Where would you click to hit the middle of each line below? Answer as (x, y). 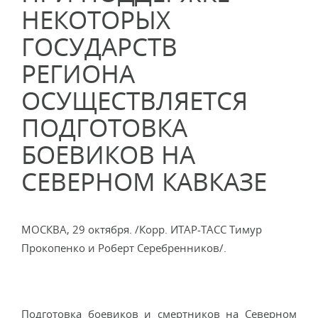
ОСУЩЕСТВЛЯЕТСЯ (135, 100)
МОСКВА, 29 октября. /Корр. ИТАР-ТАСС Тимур (142, 229)
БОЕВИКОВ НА (108, 154)
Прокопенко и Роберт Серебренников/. (124, 248)
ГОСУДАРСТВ (99, 46)
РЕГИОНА (78, 73)
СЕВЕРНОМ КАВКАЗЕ (144, 181)
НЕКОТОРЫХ (96, 20)
